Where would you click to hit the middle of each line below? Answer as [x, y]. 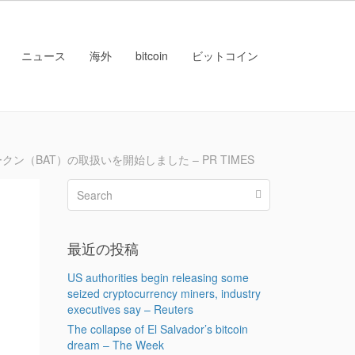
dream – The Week [115, 345]
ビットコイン [225, 55]
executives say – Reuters [130, 309]
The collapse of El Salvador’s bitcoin [157, 329]
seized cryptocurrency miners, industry [164, 293]
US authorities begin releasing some [158, 277]
